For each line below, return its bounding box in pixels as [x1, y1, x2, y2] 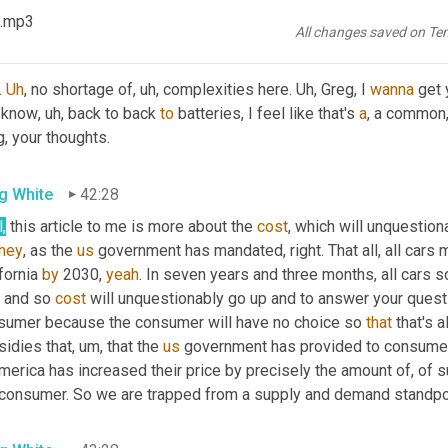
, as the [23, 240, 77, 260]
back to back [64, 103, 160, 123]
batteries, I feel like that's [174, 103, 359, 123]
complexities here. [159, 79, 296, 99]
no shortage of [27, 79, 133, 99]
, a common [367, 103, 446, 123]
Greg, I [317, 79, 370, 99]
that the [103, 336, 163, 356]
